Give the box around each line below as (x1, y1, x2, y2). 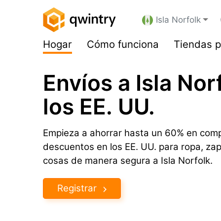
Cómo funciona (87, 38, 159, 50)
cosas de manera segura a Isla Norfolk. (43, 155, 213, 166)
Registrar (57, 182, 97, 194)
